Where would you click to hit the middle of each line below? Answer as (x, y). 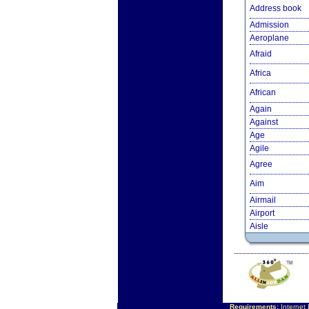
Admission (269, 25)
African (262, 92)
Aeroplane (269, 38)
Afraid (260, 54)
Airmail (262, 200)
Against (263, 122)
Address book (275, 8)
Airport (262, 213)
